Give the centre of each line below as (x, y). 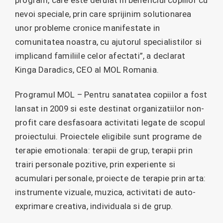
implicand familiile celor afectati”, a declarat (100, 56)
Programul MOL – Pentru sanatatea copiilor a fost (111, 95)
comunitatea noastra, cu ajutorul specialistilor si (109, 42)
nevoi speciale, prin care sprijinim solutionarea (103, 14)
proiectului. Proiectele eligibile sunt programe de (109, 137)
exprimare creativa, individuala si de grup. (94, 206)
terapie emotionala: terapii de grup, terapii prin (104, 151)
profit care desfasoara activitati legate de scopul (110, 123)
